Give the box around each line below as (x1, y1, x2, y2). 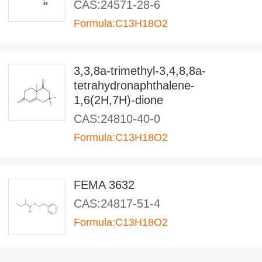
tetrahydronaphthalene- (74, 79, 195, 92)
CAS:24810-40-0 (74, 112, 160, 125)
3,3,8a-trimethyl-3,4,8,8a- (74, 64, 206, 77)
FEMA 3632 (74, 178, 135, 191)
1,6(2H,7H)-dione (74, 94, 163, 106)
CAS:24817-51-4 (74, 197, 160, 210)
